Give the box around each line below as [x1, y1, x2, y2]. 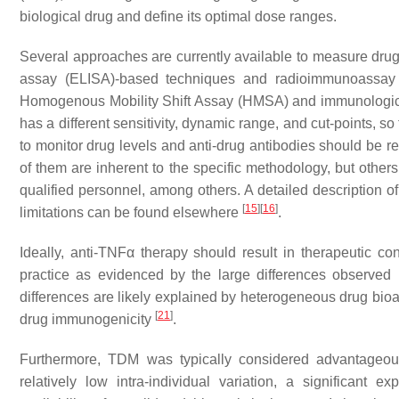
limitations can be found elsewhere [20, 205, 242, 220]
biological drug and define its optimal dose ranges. [20, 9, 337, 24]
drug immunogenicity [20, 312, 155, 327]
